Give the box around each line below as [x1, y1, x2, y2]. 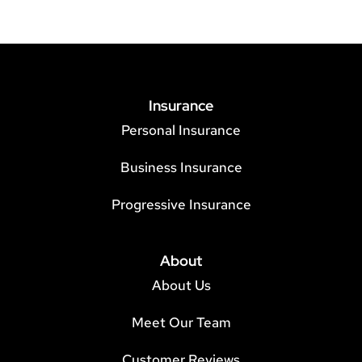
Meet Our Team [131, 314, 231, 332]
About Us [151, 276, 211, 295]
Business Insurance [120, 158, 242, 177]
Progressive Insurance [111, 196, 251, 214]
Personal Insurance [121, 121, 241, 140]
